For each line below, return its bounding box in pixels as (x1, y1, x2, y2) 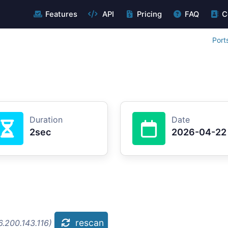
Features (45, 10, 77, 19)
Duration (30, 115, 63, 125)
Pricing (136, 10, 162, 19)
